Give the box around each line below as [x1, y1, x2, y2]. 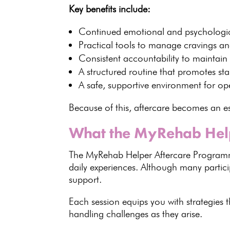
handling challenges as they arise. [69, 208, 203, 220]
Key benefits [69, 3, 117, 15]
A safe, [79, 79, 108, 91]
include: [116, 3, 151, 15]
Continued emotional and [79, 26, 185, 37]
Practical [79, 39, 116, 51]
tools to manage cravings [116, 39, 217, 51]
